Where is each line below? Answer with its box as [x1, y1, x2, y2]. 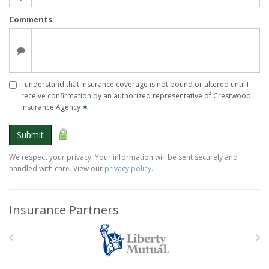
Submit [17, 129, 44, 141]
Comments [9, 14, 52, 25]
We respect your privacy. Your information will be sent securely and [9, 152, 238, 162]
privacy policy [104, 163, 151, 174]
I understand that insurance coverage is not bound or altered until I [21, 79, 249, 89]
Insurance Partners [9, 202, 119, 218]
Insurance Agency [21, 102, 82, 112]
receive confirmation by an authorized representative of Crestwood [21, 91, 251, 101]
